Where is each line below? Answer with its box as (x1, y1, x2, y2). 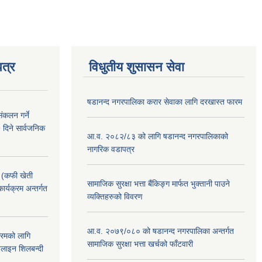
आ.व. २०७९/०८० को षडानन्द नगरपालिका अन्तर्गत (87, 226, 234, 236)
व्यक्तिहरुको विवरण (87, 192, 143, 201)
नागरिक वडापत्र (87, 144, 135, 154)
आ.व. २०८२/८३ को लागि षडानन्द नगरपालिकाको (87, 132, 228, 141)
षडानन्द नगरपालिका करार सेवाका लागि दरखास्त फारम (87, 97, 242, 106)
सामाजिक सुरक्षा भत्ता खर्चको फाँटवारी (87, 239, 193, 249)
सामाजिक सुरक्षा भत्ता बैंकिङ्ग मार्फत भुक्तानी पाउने (87, 179, 230, 188)
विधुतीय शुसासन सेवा (89, 60, 184, 74)
